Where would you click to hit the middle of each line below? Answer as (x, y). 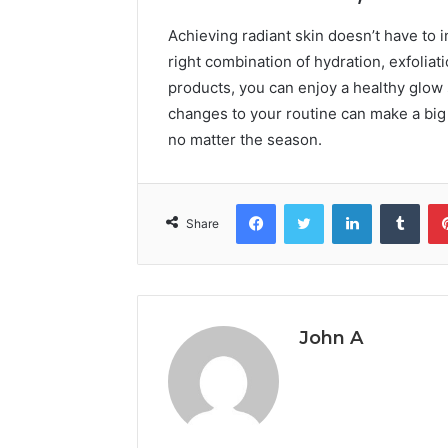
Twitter (345, 202)
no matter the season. (245, 139)
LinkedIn (397, 202)
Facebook (305, 202)
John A (331, 337)
